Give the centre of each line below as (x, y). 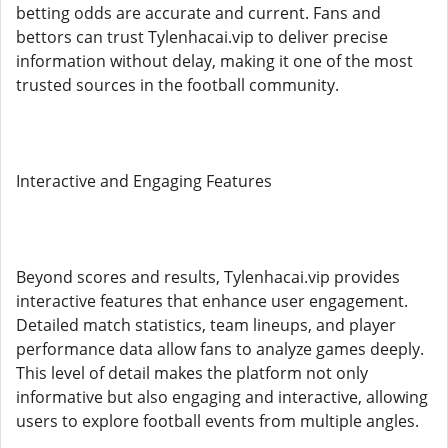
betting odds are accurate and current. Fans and (198, 13)
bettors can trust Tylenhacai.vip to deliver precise (202, 37)
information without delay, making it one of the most (214, 61)
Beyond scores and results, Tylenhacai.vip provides (208, 277)
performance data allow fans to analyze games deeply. (220, 349)
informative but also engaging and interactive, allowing (222, 397)
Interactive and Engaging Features (144, 181)
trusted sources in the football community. (177, 85)
